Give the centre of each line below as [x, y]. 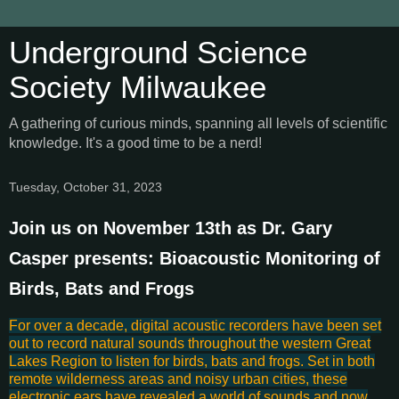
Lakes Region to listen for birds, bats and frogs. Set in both [192, 361]
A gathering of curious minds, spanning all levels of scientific [198, 123]
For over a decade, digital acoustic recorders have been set [195, 325]
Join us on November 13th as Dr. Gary [171, 228]
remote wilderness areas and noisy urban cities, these [178, 379]
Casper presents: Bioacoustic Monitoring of [195, 258]
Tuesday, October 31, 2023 [85, 187]
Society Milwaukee [138, 87]
